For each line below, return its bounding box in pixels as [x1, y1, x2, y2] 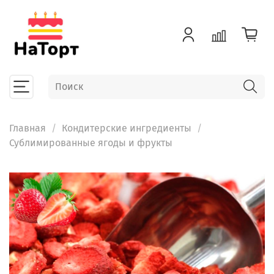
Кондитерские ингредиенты [62, 122, 191, 134]
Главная [9, 122, 46, 134]
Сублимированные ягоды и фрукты [9, 136, 172, 149]
